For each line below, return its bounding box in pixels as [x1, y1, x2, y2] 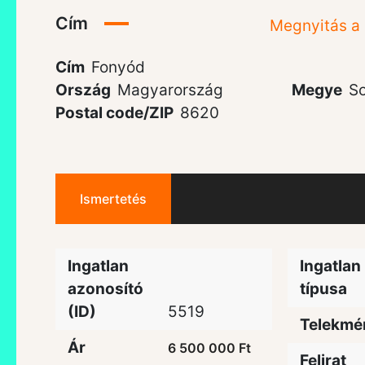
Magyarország [117, 80, 223, 99]
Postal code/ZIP [55, 103, 174, 122]
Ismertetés [80, 190, 147, 207]
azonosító [68, 279, 143, 298]
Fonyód [91, 57, 145, 77]
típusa [299, 279, 347, 298]
